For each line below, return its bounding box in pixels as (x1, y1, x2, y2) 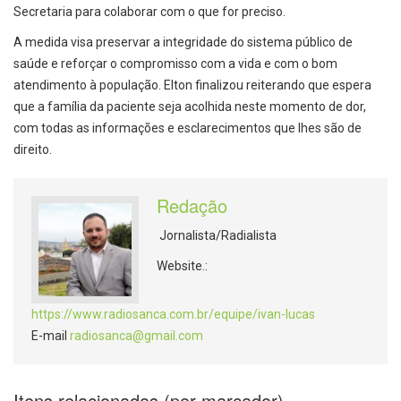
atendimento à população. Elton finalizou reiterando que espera (13, 77, 371, 92)
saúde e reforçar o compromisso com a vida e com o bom (13, 55, 337, 71)
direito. (13, 141, 52, 157)
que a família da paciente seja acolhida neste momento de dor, (13, 98, 366, 114)
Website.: (157, 258, 208, 273)
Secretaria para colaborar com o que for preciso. (13, 4, 286, 19)
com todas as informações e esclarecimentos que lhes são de (13, 120, 362, 135)
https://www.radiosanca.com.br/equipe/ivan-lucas (31, 306, 315, 321)
